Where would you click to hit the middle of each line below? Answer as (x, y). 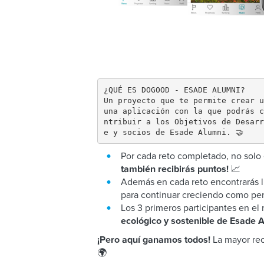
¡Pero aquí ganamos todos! (155, 240)
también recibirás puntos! (176, 169)
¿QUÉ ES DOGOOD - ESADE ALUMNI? (174, 90)
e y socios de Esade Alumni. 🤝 (173, 132)
